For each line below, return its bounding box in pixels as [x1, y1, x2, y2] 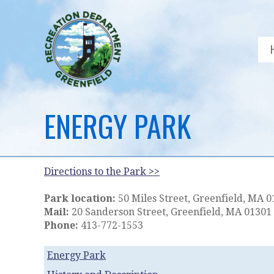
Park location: [44, 193, 116, 205]
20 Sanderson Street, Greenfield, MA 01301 [69, 206, 272, 218]
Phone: [44, 220, 78, 232]
